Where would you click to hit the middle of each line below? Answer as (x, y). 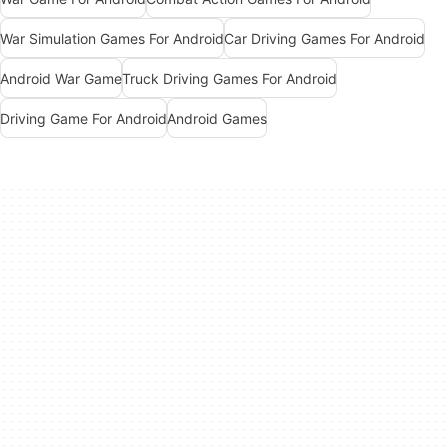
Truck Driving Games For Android (229, 78)
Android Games (217, 118)
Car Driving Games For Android (324, 38)
